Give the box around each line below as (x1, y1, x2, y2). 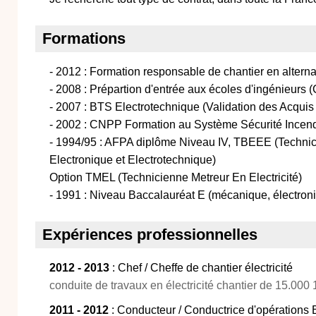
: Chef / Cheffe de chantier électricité (109, 262, 293, 274)
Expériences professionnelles (42, 226, 257, 243)
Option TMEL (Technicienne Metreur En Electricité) (49, 171, 302, 183)
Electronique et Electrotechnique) (49, 154, 216, 166)
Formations (42, 30, 126, 47)
